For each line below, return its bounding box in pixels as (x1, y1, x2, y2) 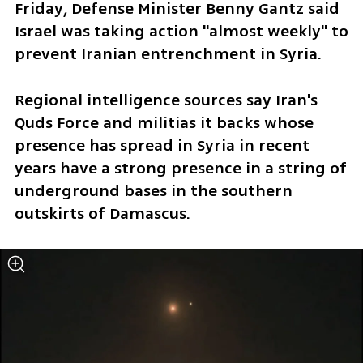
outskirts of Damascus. (14, 201, 194, 225)
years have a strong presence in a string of (14, 156, 347, 180)
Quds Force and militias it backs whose (14, 110, 314, 135)
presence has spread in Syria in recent (14, 133, 310, 157)
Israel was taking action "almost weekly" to (14, 19, 348, 43)
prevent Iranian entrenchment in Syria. (14, 41, 322, 66)
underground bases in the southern (14, 178, 293, 203)
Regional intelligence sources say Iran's (14, 88, 318, 112)
